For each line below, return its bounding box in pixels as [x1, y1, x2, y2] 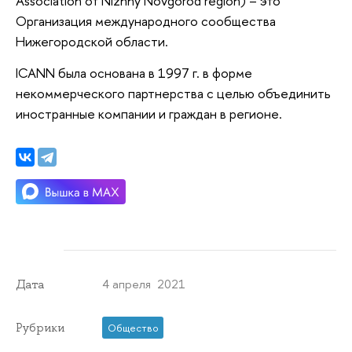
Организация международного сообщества [16, 12, 276, 31]
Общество [107, 320, 159, 335]
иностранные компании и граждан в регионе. [16, 104, 282, 123]
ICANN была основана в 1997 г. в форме [16, 63, 252, 82]
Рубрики [16, 319, 64, 335]
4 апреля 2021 [102, 275, 186, 292]
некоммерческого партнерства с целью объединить [16, 83, 331, 102]
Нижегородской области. [16, 32, 168, 51]
